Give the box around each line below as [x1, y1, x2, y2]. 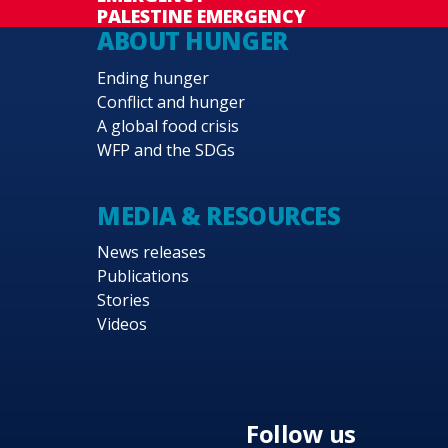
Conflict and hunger [97, 90, 246, 113]
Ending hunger [97, 66, 210, 89]
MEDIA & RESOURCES [97, 198, 341, 232]
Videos [97, 312, 148, 335]
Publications [97, 264, 190, 287]
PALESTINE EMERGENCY [97, 4, 307, 29]
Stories [97, 288, 151, 311]
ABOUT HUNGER [97, 24, 288, 58]
